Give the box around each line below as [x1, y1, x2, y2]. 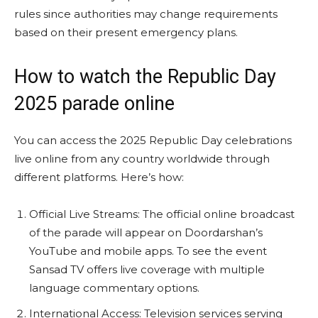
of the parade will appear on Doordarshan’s [29, 225, 263, 239]
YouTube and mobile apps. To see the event [29, 243, 267, 258]
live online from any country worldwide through [14, 151, 270, 165]
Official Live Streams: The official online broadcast [29, 207, 295, 221]
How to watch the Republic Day [14, 65, 276, 88]
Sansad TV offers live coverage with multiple [29, 262, 265, 276]
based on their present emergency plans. [14, 25, 238, 39]
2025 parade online [14, 92, 175, 115]
